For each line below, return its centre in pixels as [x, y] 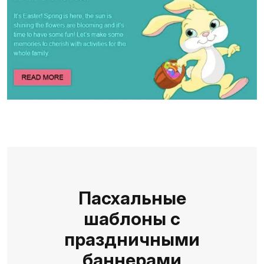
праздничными [132, 240]
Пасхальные [132, 198]
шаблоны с [132, 219]
